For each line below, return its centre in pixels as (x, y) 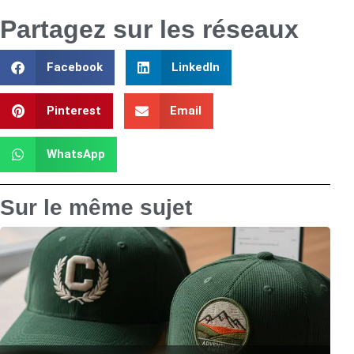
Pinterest (73, 111)
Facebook (74, 68)
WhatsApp (75, 154)
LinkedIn (196, 68)
